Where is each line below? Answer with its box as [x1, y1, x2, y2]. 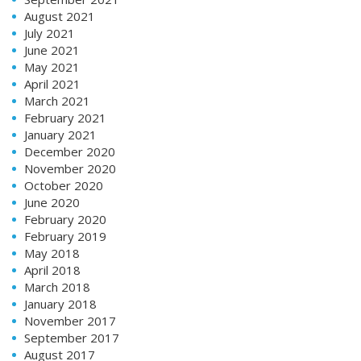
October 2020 [24, 176, 103, 193]
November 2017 [24, 312, 116, 329]
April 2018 [24, 261, 81, 278]
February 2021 [24, 109, 106, 126]
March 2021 [24, 92, 90, 109]
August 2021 [24, 7, 95, 24]
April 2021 [24, 75, 81, 92]
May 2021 [24, 58, 80, 75]
